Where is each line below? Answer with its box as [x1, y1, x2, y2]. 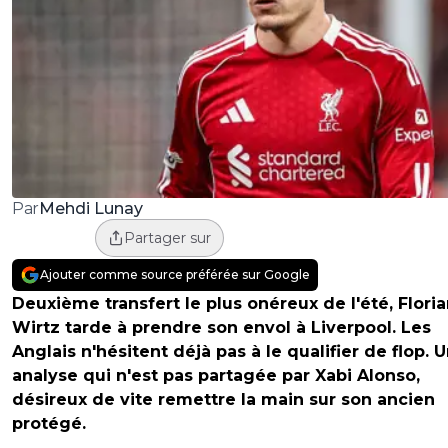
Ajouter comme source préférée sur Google [40, 267, 310, 283]
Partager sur [123, 229, 211, 248]
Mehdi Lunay [38, 198, 143, 218]
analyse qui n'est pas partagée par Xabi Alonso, [12, 366, 420, 386]
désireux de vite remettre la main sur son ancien [12, 390, 435, 410]
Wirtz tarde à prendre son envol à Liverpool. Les [12, 318, 431, 338]
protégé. [12, 414, 86, 434]
